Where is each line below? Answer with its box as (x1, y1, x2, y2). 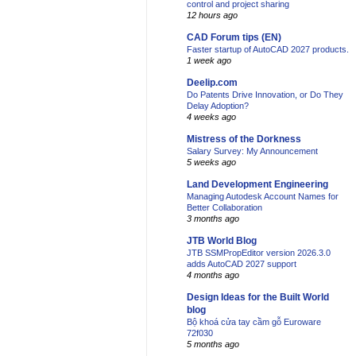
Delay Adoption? (187, 101, 249, 111)
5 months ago (187, 339, 239, 350)
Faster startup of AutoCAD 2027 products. (187, 44, 349, 55)
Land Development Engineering (187, 179, 328, 191)
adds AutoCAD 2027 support (187, 259, 296, 269)
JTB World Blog (187, 235, 257, 247)
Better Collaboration (187, 203, 262, 213)
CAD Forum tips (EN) (187, 32, 281, 44)
